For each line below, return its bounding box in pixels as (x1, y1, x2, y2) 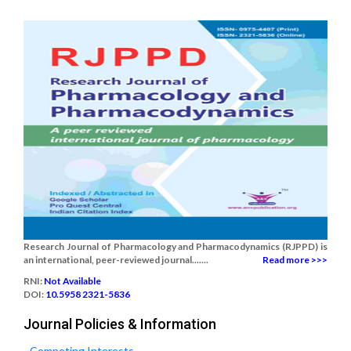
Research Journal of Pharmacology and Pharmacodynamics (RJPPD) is (24, 241, 327, 253)
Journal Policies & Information (24, 316, 216, 333)
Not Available (44, 275, 101, 288)
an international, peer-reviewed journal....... (24, 254, 208, 266)
